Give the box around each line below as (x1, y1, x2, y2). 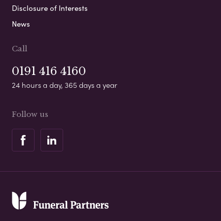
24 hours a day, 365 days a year (12, 79, 117, 91)
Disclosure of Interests (12, 2, 88, 14)
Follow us (12, 110, 48, 119)
